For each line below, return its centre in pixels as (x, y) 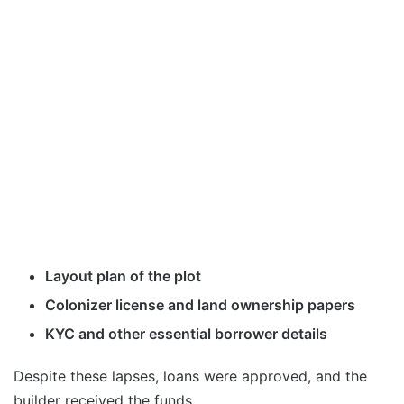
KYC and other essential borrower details (186, 334)
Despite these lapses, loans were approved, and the (190, 376)
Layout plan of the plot (123, 276)
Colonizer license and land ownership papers (200, 305)
